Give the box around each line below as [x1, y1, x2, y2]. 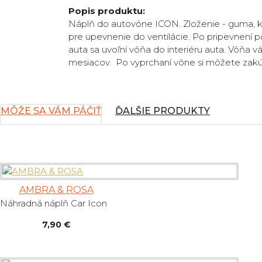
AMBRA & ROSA [19, 184, 94, 196]
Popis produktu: [68, 5, 145, 17]
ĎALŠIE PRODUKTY [115, 105, 210, 117]
